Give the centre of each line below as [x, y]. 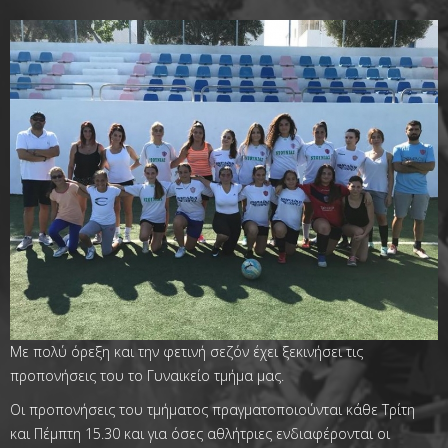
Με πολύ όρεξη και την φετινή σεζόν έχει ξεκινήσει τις [186, 352]
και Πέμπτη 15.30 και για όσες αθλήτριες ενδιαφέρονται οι [200, 434]
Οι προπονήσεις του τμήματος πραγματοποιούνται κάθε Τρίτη [212, 410]
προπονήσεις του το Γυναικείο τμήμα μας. [147, 376]
